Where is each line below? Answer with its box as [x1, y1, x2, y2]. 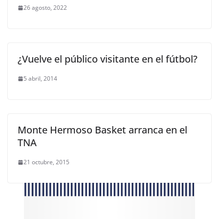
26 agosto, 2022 [23, 3, 67, 12]
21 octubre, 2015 [23, 158, 69, 167]
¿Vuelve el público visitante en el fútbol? [18, 52, 197, 66]
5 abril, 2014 [23, 74, 57, 83]
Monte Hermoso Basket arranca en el [18, 123, 187, 137]
